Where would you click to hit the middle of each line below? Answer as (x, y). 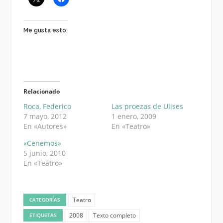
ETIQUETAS (43, 215)
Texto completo (114, 216)
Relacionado (41, 91)
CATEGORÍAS (45, 200)
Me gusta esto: (45, 30)
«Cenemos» (42, 143)
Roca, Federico (47, 106)
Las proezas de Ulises (147, 106)
